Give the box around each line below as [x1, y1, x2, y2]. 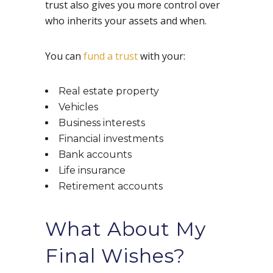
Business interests [58, 117, 145, 129]
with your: [138, 49, 185, 63]
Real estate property [58, 85, 159, 97]
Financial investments [58, 133, 166, 145]
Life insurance [58, 165, 126, 177]
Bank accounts [58, 149, 132, 161]
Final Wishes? [45, 244, 185, 268]
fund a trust [83, 49, 138, 63]
